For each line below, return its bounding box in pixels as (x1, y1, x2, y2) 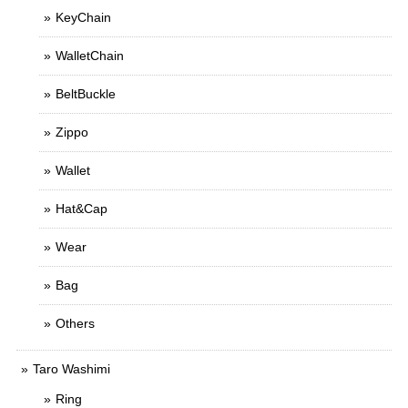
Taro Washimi (33, 362, 110, 376)
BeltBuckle (56, 87, 116, 101)
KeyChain (56, 10, 111, 25)
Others (56, 316, 95, 331)
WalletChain (56, 48, 124, 63)
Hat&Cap (56, 201, 107, 216)
